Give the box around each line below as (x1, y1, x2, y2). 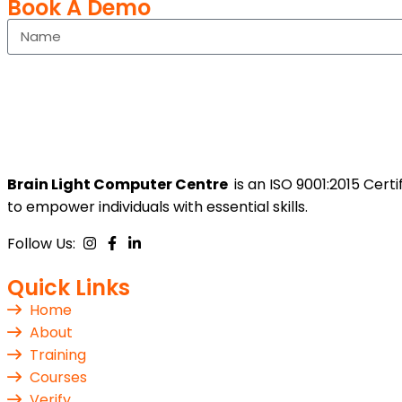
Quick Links (7, 272, 130, 302)
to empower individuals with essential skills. (7, 196, 308, 217)
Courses (30, 366, 87, 388)
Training (30, 344, 86, 365)
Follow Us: (7, 232, 83, 254)
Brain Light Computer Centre (7, 173, 231, 195)
